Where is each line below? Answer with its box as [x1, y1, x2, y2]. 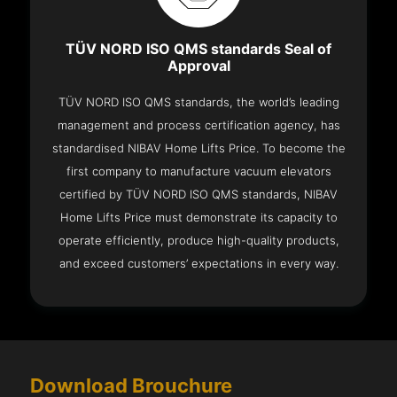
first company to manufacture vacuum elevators [66, 164, 331, 179]
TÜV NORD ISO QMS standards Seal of [66, 41, 331, 58]
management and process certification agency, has [57, 118, 340, 133]
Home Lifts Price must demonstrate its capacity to [59, 210, 338, 225]
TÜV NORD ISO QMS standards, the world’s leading [58, 95, 339, 110]
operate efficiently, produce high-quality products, [58, 233, 339, 248]
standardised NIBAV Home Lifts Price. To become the [51, 141, 346, 156]
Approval [167, 58, 230, 75]
